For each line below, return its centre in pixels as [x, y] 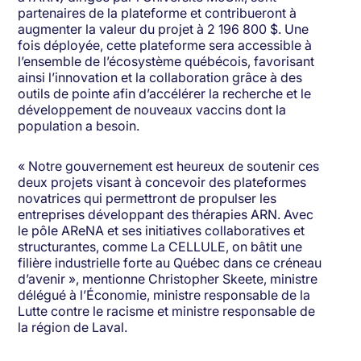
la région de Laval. [73, 328]
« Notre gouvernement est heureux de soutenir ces [169, 166]
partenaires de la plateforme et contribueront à [158, 13]
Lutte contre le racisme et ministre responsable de [167, 311]
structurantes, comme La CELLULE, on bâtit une [160, 247]
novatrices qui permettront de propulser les [147, 199]
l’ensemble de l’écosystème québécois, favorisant [166, 62]
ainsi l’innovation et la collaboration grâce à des [160, 78]
